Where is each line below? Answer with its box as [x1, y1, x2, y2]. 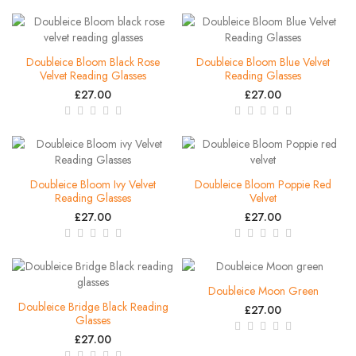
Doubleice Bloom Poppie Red [195, 176, 331, 192]
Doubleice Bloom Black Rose [26, 53, 160, 70]
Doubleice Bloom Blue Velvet [196, 53, 330, 70]
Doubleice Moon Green [207, 282, 319, 299]
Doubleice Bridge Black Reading [17, 298, 168, 315]
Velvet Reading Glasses [40, 67, 146, 83]
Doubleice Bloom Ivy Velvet [30, 176, 156, 192]
